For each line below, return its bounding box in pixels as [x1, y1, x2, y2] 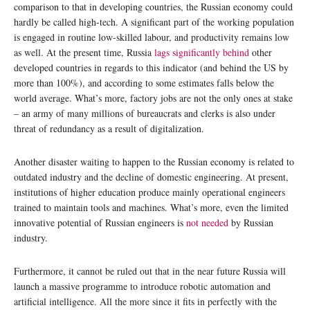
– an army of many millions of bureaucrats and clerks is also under [14, 107, 275, 120]
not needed [186, 216, 228, 229]
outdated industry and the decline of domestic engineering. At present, [14, 170, 289, 183]
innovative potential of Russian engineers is [14, 216, 186, 229]
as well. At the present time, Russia [14, 46, 154, 59]
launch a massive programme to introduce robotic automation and [14, 280, 271, 293]
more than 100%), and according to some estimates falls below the [14, 76, 274, 89]
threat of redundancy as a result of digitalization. [14, 122, 204, 135]
